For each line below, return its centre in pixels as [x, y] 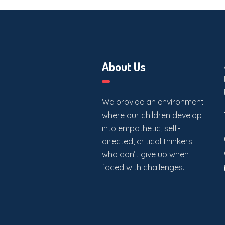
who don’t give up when [145, 154]
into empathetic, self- [141, 128]
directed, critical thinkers [147, 141]
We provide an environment [153, 102]
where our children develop [152, 115]
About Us [124, 66]
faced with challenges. [143, 167]
